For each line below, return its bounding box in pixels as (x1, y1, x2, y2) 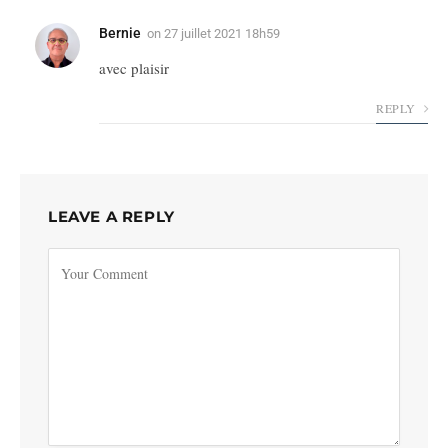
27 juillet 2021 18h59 (164, 26, 280, 42)
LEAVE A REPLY (48, 207, 175, 227)
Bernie (99, 25, 141, 42)
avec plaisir (99, 58, 169, 79)
